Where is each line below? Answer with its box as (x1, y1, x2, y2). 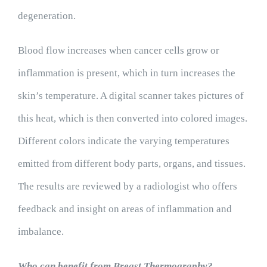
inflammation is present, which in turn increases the (17, 67, 235, 79)
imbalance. (17, 226, 64, 237)
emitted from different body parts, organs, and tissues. (17, 158, 246, 169)
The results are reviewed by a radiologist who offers (17, 181, 237, 192)
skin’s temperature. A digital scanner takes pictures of (17, 90, 244, 101)
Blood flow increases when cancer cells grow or (17, 45, 219, 56)
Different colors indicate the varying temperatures (17, 135, 229, 147)
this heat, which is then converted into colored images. (17, 113, 247, 124)
